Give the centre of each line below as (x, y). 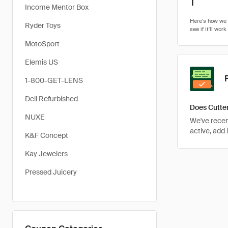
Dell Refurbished (51, 99)
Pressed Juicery (51, 172)
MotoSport (42, 44)
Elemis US (41, 62)
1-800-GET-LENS (54, 80)
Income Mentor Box (57, 7)
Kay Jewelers (46, 154)
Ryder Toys (43, 25)
